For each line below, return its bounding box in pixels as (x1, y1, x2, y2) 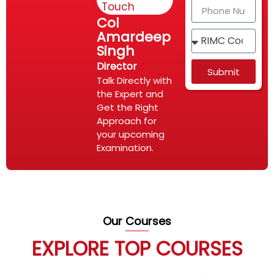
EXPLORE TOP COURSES (31, 235, 243, 263)
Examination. (97, 141, 154, 155)
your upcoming (97, 128, 165, 141)
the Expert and (97, 87, 164, 101)
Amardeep (97, 27, 171, 46)
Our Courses (103, 213, 171, 229)
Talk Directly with (97, 74, 172, 87)
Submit (207, 65, 240, 78)
